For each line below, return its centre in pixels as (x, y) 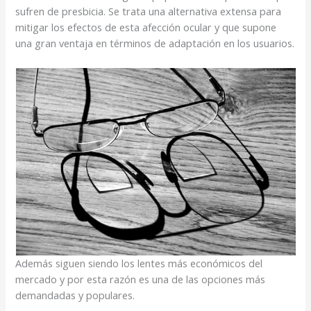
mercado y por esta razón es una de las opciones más (141, 279)
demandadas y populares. (77, 295)
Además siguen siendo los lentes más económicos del (139, 263)
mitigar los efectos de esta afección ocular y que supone (146, 27)
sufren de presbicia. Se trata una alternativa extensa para (149, 11)
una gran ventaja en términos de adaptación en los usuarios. (155, 43)
